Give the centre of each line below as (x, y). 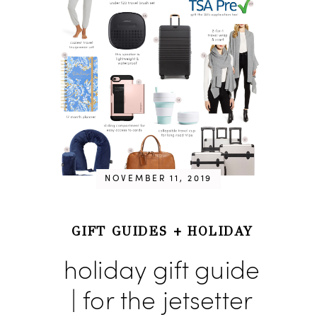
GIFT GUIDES (120, 232)
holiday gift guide (162, 273)
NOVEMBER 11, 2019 (158, 179)
